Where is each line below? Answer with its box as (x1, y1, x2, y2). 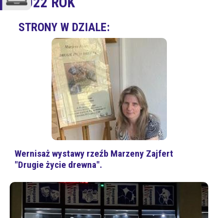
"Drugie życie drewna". (15, 159, 102, 171)
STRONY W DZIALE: (18, 20, 110, 35)
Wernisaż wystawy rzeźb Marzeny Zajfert (15, 148, 173, 160)
